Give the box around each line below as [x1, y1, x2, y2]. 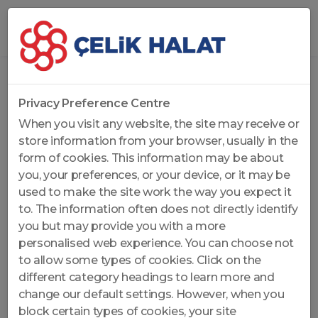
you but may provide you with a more [18, 219, 226, 233]
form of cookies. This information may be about [18, 151, 284, 165]
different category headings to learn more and [18, 270, 275, 284]
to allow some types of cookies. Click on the [18, 253, 261, 267]
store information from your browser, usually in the [18, 134, 298, 148]
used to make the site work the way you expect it [18, 185, 292, 199]
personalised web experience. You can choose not [18, 236, 294, 250]
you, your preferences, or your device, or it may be [18, 168, 290, 182]
